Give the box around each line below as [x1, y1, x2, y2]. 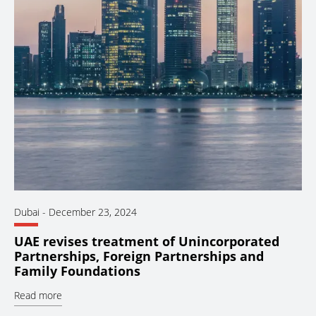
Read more [14, 288, 62, 302]
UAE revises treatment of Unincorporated [14, 232, 279, 250]
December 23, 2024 [49, 205, 137, 219]
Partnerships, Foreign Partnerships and [14, 247, 264, 265]
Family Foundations [14, 262, 140, 279]
